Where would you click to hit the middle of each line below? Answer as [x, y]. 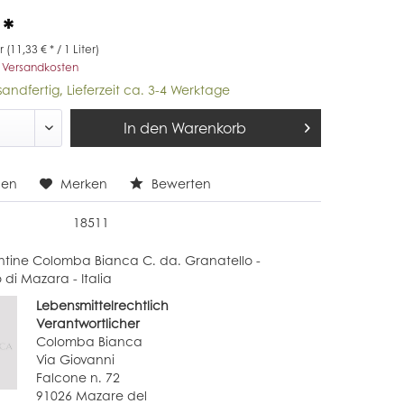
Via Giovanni [76, 359]
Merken [84, 184]
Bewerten [180, 184]
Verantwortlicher [88, 323]
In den [146, 128]
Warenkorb [209, 128]
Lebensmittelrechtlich [103, 305]
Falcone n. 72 [78, 377]
